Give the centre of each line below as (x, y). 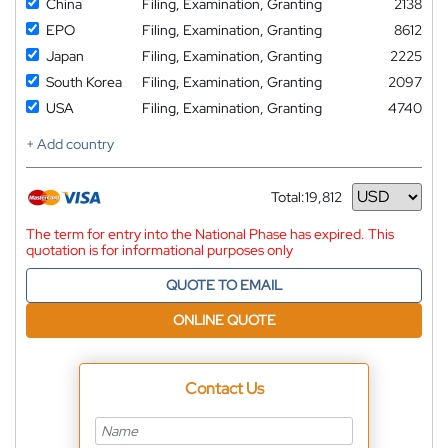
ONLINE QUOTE (224, 319)
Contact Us (224, 388)
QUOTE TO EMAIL (224, 284)
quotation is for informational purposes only (159, 249)
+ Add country (70, 143)
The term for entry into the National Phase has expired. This (210, 233)
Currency (300, 204)
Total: (288, 196)
